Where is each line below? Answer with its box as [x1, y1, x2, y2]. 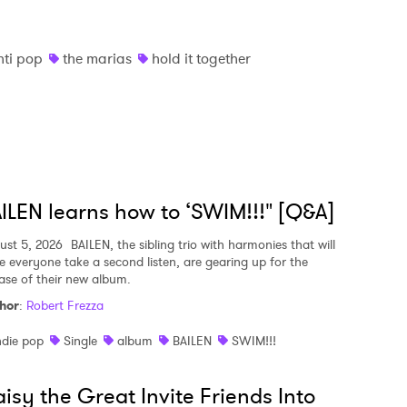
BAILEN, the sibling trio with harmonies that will [67, 235, 335, 253]
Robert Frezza [26, 296, 104, 314]
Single [64, 332, 97, 350]
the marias [63, 48, 132, 69]
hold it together [152, 48, 251, 69]
